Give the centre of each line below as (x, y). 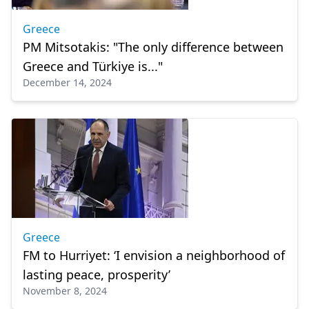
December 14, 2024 (67, 82)
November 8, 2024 (65, 291)
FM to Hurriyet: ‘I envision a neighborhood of (154, 255)
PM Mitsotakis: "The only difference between (153, 47)
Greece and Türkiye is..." (93, 66)
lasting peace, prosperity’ (97, 275)
